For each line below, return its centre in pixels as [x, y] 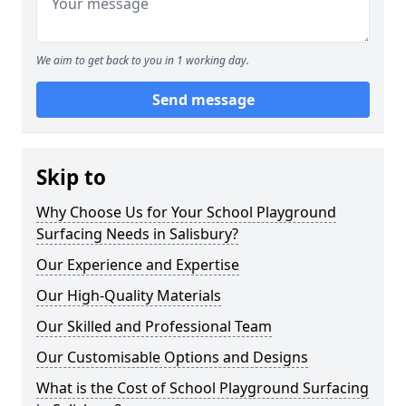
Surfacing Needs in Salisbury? [137, 234]
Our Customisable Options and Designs [172, 357]
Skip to [71, 177]
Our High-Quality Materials [129, 295]
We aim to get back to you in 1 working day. [143, 60]
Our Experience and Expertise [138, 265]
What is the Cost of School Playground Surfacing [203, 388]
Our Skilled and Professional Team [154, 326]
